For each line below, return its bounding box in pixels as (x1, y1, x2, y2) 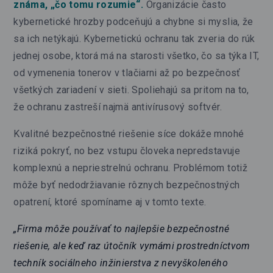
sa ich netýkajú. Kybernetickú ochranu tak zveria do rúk (13, 32, 255, 44)
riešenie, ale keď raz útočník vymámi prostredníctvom (13, 239, 250, 252)
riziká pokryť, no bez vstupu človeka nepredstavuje (13, 144, 240, 157)
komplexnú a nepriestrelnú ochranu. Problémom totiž (13, 161, 247, 174)
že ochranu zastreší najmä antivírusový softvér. (13, 101, 222, 113)
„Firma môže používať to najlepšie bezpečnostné (13, 222, 230, 235)
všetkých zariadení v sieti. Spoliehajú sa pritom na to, (13, 83, 249, 96)
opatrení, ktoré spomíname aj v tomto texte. (13, 196, 207, 208)
